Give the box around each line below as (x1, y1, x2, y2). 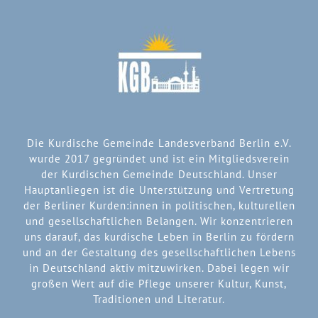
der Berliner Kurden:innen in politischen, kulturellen (23, 198, 295, 212)
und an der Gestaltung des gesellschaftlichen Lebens (22, 245, 296, 259)
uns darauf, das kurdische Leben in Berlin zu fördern (23, 229, 295, 243)
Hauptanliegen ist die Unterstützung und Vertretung (23, 182, 295, 197)
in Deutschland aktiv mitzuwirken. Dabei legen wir (28, 261, 290, 275)
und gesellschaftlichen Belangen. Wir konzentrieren (25, 214, 293, 228)
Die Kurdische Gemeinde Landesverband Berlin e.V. (26, 136, 292, 150)
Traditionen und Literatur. (93, 292, 225, 306)
